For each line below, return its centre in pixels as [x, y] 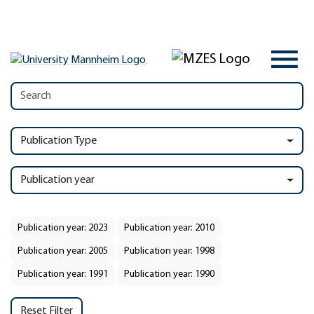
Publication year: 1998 [169, 251]
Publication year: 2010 [169, 228]
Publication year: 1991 [63, 274]
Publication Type [59, 141]
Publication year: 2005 [63, 251]
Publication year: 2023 [63, 228]
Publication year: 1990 [169, 274]
